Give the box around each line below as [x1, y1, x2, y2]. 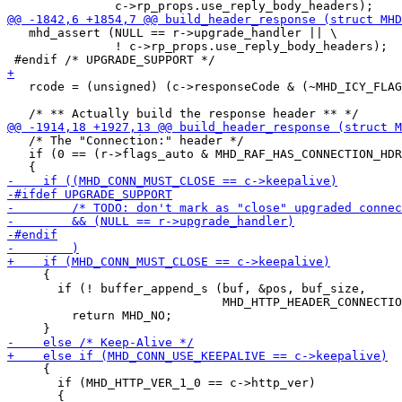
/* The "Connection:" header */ [7, 134, 244, 147]
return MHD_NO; [7, 309, 172, 322]
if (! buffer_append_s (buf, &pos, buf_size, [7, 282, 366, 295]
